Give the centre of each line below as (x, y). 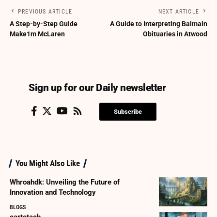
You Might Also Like (48, 163)
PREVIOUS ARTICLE (45, 11)
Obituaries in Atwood (175, 34)
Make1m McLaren (37, 34)
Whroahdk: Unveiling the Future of (65, 182)
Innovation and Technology (53, 192)
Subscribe (128, 111)
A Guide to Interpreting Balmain (159, 23)
